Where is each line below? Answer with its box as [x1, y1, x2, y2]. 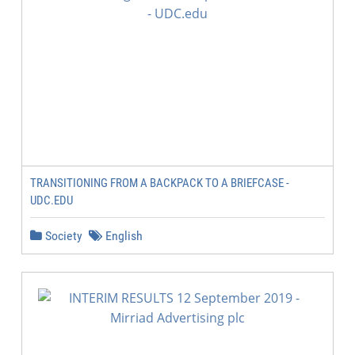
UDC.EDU [30, 193, 73, 208]
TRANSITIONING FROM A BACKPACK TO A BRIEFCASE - [30, 176, 289, 190]
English [102, 228, 143, 243]
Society [42, 228, 82, 243]
